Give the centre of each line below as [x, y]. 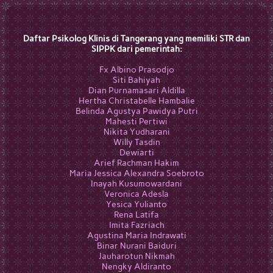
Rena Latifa [136, 215]
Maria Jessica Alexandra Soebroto [136, 173]
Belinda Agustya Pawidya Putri [136, 111]
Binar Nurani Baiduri [136, 246]
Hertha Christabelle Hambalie [136, 101]
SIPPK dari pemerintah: [136, 49]
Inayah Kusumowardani [136, 184]
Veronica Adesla [136, 194]
